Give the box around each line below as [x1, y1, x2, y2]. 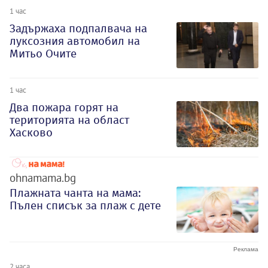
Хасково [10, 125, 53, 139]
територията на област [10, 112, 129, 127]
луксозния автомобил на [10, 34, 140, 48]
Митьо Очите [10, 47, 77, 61]
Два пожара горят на [10, 100, 118, 114]
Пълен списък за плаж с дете [10, 198, 161, 212]
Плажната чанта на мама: [10, 185, 141, 200]
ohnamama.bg [10, 170, 76, 185]
